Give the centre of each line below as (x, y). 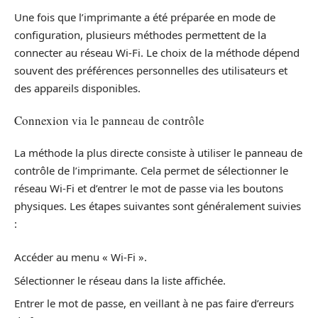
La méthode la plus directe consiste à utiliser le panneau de (158, 152)
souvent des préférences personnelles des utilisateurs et (151, 70)
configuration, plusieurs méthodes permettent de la (140, 34)
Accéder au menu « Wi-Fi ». (81, 257)
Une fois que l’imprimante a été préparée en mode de (145, 17)
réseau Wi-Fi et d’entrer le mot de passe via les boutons (149, 188)
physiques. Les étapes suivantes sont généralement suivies (158, 205)
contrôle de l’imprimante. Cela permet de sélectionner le (151, 170)
